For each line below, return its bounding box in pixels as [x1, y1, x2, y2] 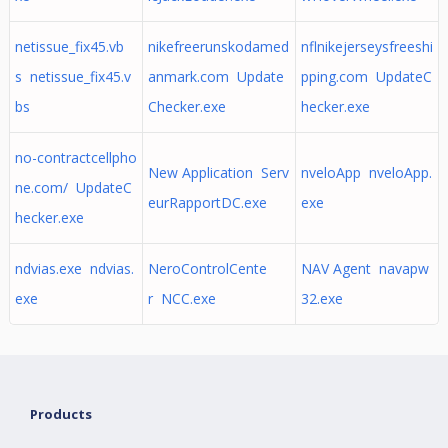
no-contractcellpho [14, 148, 137, 167]
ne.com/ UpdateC [14, 178, 132, 197]
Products [30, 405, 93, 423]
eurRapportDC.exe [147, 193, 267, 212]
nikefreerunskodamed [147, 37, 289, 56]
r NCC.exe [147, 289, 216, 308]
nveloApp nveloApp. [300, 163, 432, 182]
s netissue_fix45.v [14, 67, 131, 86]
